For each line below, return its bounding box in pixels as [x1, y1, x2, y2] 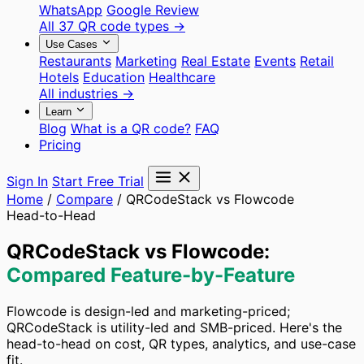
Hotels [39, 69, 79, 85]
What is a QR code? [71, 120, 191, 136]
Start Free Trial [52, 173, 144, 189]
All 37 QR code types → [39, 18, 185, 34]
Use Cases [45, 38, 101, 50]
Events [254, 53, 296, 69]
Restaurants [39, 53, 111, 69]
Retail [300, 53, 334, 69]
